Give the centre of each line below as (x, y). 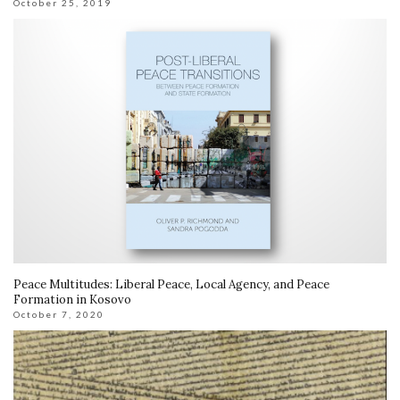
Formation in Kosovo (72, 300)
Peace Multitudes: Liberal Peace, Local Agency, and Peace (171, 285)
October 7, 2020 (59, 315)
